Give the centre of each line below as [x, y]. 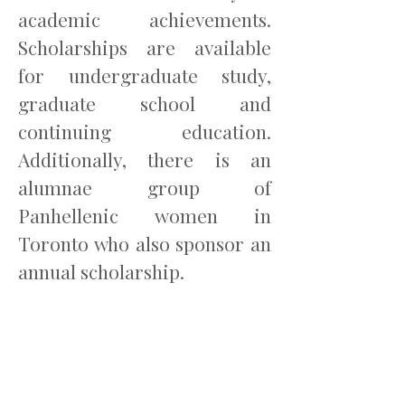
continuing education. [145, 131]
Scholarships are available [145, 47]
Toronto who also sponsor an [145, 243]
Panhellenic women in [145, 215]
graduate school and [145, 103]
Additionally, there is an [145, 159]
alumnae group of [145, 187]
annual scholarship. [101, 271]
